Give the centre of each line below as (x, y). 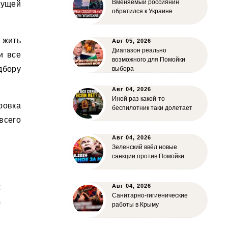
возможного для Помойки (149, 60)
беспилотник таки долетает (152, 108)
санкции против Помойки (148, 156)
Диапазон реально (139, 50)
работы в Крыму (135, 205)
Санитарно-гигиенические (150, 195)
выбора (123, 69)
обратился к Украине (142, 11)
